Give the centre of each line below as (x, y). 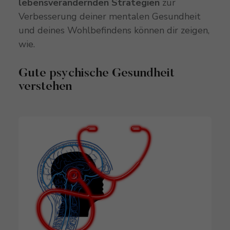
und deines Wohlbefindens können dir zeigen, (114, 30)
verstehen (45, 87)
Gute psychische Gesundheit (96, 73)
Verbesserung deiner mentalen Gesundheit (109, 16)
